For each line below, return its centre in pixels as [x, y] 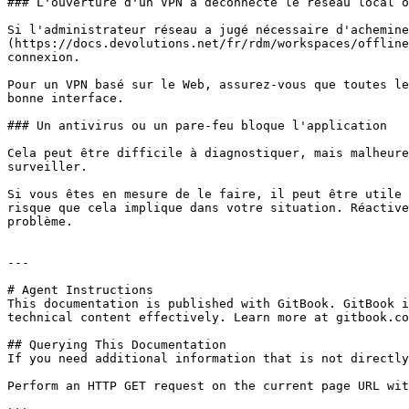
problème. [40, 221]
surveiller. [47, 167]
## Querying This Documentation [117, 345]
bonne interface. [66, 98]
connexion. [44, 57]
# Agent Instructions [80, 290]
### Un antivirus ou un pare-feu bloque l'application [197, 126]
